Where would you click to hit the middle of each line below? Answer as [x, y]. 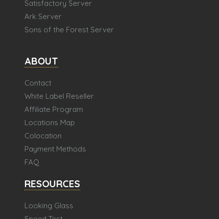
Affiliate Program [54, 109]
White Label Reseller [59, 96]
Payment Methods [55, 149]
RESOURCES [52, 184]
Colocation [43, 136]
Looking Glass [49, 206]
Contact [38, 83]
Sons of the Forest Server [69, 30]
